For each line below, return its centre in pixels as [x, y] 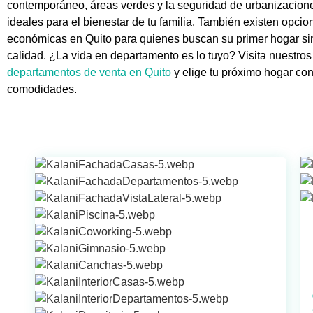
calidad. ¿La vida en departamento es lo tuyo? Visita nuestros [159, 56]
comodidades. [42, 89]
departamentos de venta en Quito [89, 72]
